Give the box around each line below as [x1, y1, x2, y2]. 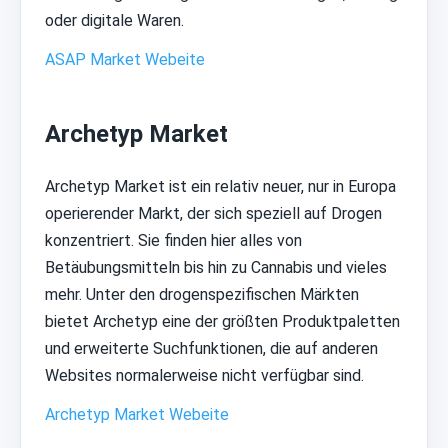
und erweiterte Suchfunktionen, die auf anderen [45, 339, 378, 359]
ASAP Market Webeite [45, 49, 205, 69]
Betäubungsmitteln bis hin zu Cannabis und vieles [45, 258, 387, 278]
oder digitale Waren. [45, 10, 184, 30]
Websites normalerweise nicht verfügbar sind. [45, 366, 364, 386]
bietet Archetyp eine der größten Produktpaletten [45, 312, 400, 332]
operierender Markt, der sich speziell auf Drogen [45, 204, 382, 224]
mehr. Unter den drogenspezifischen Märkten [45, 285, 359, 305]
